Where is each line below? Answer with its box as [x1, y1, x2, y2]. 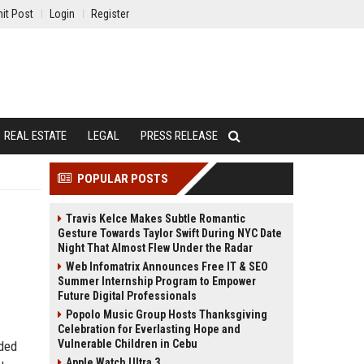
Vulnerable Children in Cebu [58, 337, 197, 350]
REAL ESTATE [4, 128, 67, 143]
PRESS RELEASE [141, 128, 218, 143]
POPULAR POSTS [77, 171, 168, 186]
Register [91, 7, 129, 20]
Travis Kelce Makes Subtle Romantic [66, 212, 245, 225]
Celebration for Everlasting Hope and [58, 323, 240, 336]
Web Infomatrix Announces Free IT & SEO [66, 260, 268, 273]
